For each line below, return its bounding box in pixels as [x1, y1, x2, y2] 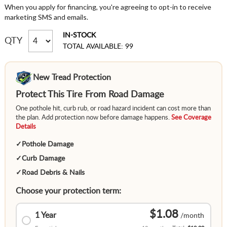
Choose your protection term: [15, 187, 121, 196]
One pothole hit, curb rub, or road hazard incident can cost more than [15, 105, 211, 112]
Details [15, 124, 36, 131]
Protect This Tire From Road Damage [15, 90, 164, 100]
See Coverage [171, 115, 211, 122]
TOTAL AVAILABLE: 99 [62, 43, 133, 51]
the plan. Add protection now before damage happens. [15, 115, 171, 122]
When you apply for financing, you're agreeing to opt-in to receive [4, 3, 211, 12]
